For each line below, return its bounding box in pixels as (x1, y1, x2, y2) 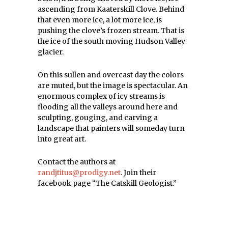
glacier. (38, 47, 64, 56)
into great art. (38, 134, 86, 144)
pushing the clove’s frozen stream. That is (38, 26, 184, 35)
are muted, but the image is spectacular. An (38, 81, 188, 90)
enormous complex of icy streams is (38, 92, 165, 101)
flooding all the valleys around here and (38, 102, 178, 111)
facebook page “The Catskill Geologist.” (38, 179, 177, 188)
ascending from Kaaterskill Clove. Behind (38, 5, 184, 14)
